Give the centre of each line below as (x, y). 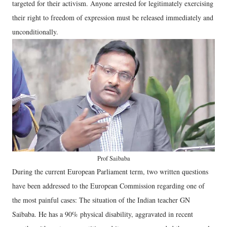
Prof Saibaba (113, 158)
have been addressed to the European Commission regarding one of (108, 185)
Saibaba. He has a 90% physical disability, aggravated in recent (103, 214)
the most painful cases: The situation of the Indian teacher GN (101, 200)
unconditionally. (35, 31)
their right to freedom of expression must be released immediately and (113, 17)
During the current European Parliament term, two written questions (110, 171)
